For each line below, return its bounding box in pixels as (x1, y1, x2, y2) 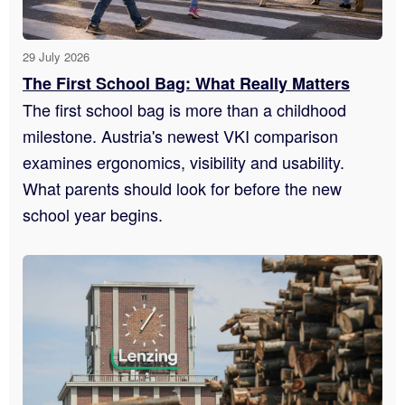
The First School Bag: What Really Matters (23, 71, 350, 96)
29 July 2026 (23, 48, 89, 66)
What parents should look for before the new (23, 176, 342, 201)
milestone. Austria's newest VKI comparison (23, 124, 338, 148)
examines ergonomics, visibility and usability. (23, 150, 344, 174)
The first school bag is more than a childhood (23, 98, 346, 122)
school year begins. (23, 202, 163, 227)
